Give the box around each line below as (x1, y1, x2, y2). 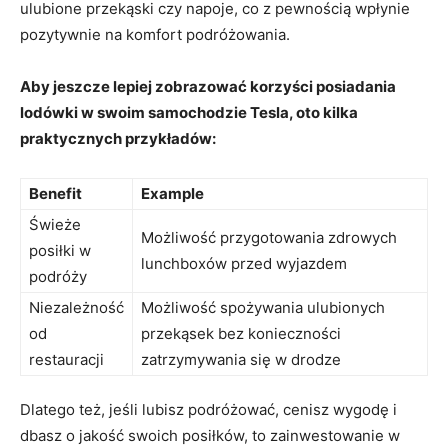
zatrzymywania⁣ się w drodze (141, 349, 341, 369)
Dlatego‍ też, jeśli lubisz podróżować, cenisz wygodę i (20, 399, 397, 419)
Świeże (29, 214, 81, 234)
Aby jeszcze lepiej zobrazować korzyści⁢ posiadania (20, 76, 396, 96)
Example (141, 183, 204, 203)
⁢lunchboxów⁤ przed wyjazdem (141, 253, 347, 273)
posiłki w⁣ (29, 240, 91, 260)
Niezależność (29, 297, 124, 317)
